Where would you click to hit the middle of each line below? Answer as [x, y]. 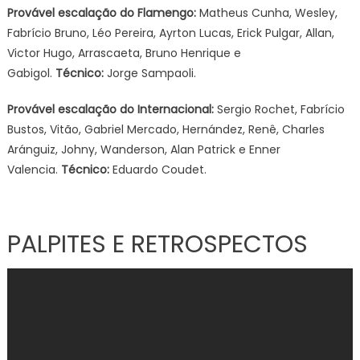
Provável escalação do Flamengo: [101, 13]
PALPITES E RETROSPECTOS [157, 244]
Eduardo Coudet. [159, 170]
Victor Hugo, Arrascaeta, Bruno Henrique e [124, 53]
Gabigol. [31, 73]
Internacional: [177, 109]
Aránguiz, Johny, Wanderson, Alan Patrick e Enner [143, 149]
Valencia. [34, 170]
